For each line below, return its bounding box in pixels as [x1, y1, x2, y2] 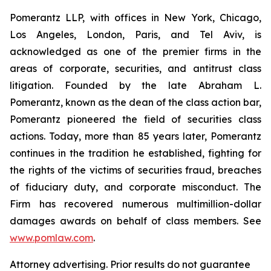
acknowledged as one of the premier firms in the [10, 45, 261, 57]
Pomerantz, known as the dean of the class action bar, [10, 96, 261, 108]
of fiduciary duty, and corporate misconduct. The [10, 181, 261, 193]
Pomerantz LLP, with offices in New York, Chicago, [10, 11, 261, 24]
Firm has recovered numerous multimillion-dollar [10, 198, 261, 210]
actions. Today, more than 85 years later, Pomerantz [10, 130, 261, 142]
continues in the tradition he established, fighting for [10, 147, 261, 159]
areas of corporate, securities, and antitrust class [10, 62, 261, 74]
